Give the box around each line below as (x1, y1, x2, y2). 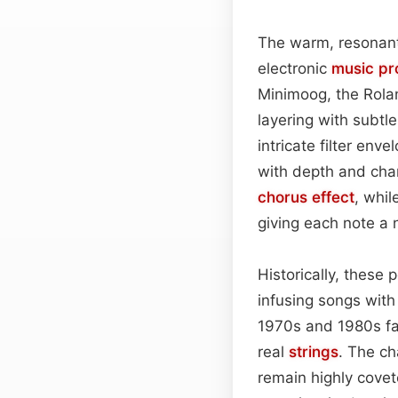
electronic (258, 59, 331, 77)
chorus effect (258, 187, 354, 206)
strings (289, 342, 338, 361)
